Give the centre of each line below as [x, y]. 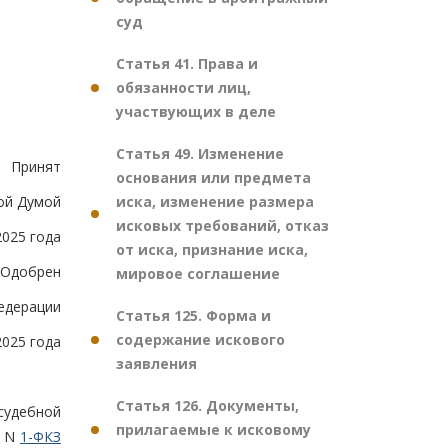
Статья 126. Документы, [207, 405]
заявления [156, 363]
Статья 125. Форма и [193, 315]
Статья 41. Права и [187, 63]
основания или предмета [213, 177]
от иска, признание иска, [212, 249]
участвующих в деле [196, 111]
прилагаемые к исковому [213, 429]
